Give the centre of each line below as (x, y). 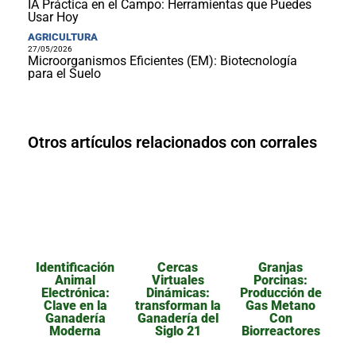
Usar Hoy (53, 17)
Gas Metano (281, 305)
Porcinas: (281, 280)
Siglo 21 (178, 331)
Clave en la (75, 305)
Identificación (75, 267)
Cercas (178, 267)
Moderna (75, 331)
